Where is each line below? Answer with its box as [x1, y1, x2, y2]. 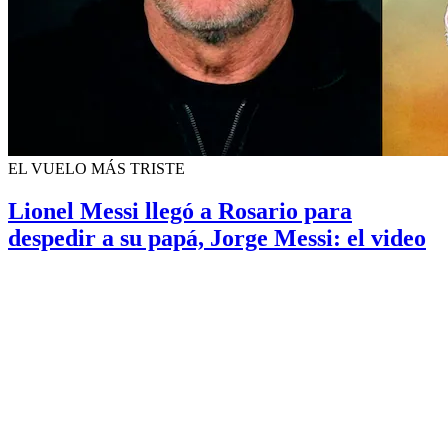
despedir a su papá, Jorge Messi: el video [8, 225, 426, 252]
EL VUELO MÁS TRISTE [8, 160, 185, 178]
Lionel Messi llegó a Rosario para [8, 198, 352, 225]
